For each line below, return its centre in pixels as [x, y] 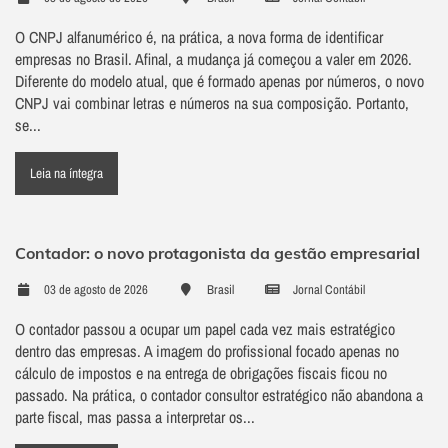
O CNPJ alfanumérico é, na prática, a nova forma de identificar [199, 37]
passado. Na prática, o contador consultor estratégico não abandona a [219, 395]
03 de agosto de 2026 [94, 290]
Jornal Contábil [327, 290]
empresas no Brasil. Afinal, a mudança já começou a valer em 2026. [213, 59]
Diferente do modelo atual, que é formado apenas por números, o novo [219, 81]
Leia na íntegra [66, 173]
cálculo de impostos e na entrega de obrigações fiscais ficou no [201, 373]
